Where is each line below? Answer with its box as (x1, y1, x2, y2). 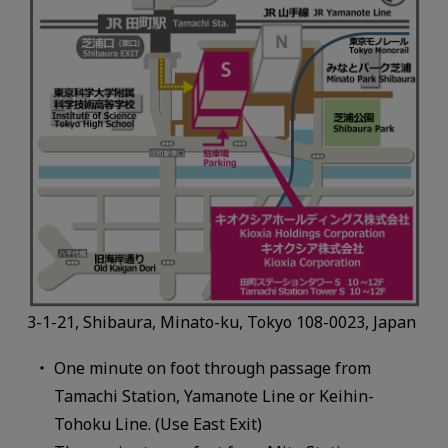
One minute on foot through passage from (54, 357, 372, 380)
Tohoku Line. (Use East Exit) (54, 413, 263, 436)
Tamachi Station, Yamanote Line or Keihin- (54, 385, 375, 408)
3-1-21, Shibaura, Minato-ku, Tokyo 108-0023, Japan (26, 311, 416, 334)
